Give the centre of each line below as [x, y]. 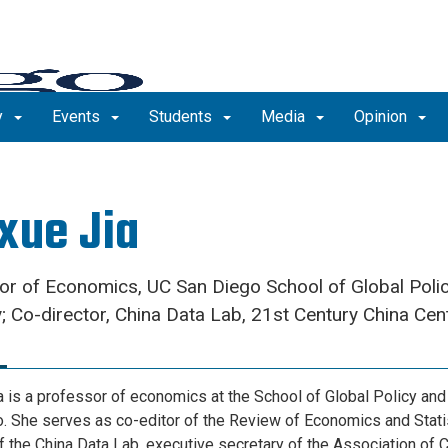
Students [182, 116]
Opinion [382, 116]
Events [78, 116]
